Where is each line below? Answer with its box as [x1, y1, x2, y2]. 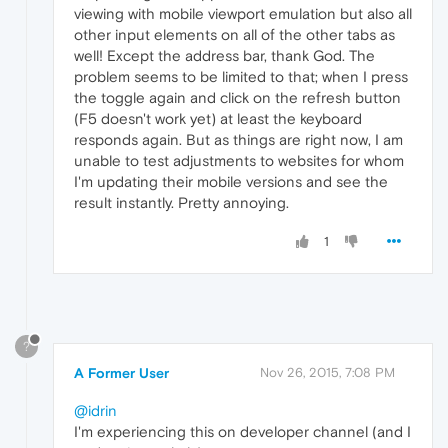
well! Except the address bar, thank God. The [74, 46, 375, 64]
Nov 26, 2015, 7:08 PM [260, 364, 395, 380]
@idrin [74, 401, 117, 419]
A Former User [74, 364, 169, 381]
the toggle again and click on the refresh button [74, 88, 401, 106]
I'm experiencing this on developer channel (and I [74, 422, 411, 440]
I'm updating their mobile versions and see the [74, 172, 388, 190]
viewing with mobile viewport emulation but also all [74, 4, 412, 22]
